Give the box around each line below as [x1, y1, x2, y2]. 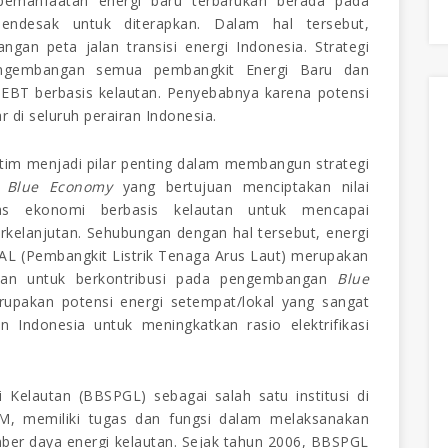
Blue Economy [6, 176, 113, 196]
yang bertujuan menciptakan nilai [112, 176, 370, 196]
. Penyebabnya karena [157, 82, 318, 102]
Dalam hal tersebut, [214, 13, 369, 33]
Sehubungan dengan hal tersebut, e [86, 222, 335, 242]
